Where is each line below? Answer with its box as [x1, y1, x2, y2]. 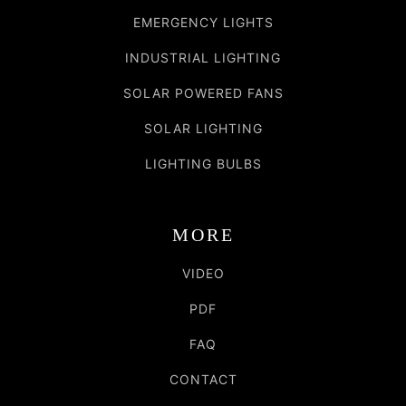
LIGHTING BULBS [144, 155, 262, 171]
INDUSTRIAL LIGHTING [125, 49, 281, 65]
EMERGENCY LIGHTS [132, 14, 274, 30]
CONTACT [169, 371, 237, 387]
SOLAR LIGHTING [143, 120, 263, 136]
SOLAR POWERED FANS [122, 84, 284, 101]
